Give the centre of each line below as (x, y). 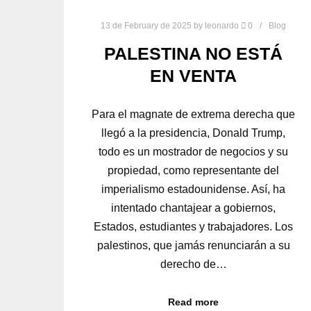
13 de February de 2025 (146, 26)
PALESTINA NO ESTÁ (194, 53)
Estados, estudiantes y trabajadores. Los (194, 226)
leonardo (222, 26)
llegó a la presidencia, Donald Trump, (194, 133)
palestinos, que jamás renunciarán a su (193, 245)
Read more (194, 302)
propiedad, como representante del (194, 170)
